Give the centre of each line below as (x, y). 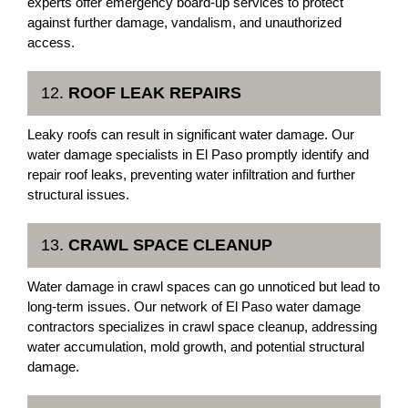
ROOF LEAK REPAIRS (155, 93)
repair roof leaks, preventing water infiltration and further (191, 174)
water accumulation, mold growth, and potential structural (196, 347)
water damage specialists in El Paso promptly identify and (198, 154)
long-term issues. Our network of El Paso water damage (194, 306)
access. (51, 42)
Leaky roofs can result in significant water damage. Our (191, 134)
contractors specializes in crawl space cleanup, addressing (202, 326)
